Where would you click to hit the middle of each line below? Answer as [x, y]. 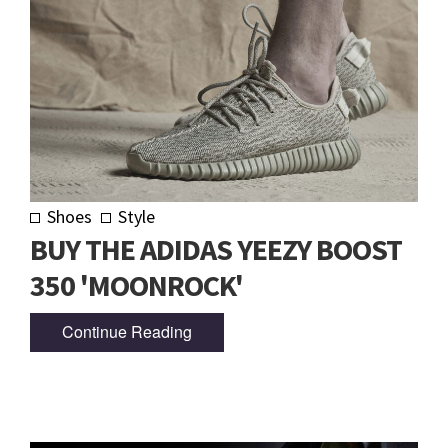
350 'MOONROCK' [136, 284]
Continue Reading [127, 332]
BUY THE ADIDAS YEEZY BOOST [216, 248]
